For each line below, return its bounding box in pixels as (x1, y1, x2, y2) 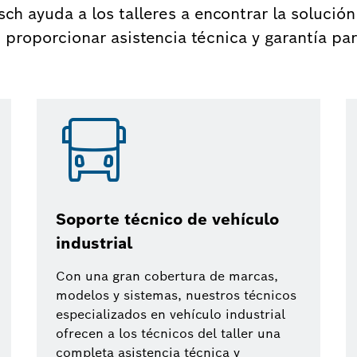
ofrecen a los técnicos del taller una (56, 325, 280, 342)
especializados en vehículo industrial (56, 306, 285, 323)
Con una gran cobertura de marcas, (56, 268, 278, 284)
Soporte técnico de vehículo (56, 209, 279, 229)
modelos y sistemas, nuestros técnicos (56, 287, 296, 304)
